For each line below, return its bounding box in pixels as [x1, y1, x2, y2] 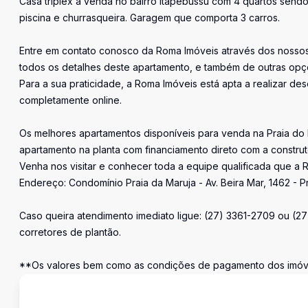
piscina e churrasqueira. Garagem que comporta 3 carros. [19, 12, 280, 23]
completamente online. [19, 94, 122, 106]
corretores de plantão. [19, 226, 121, 238]
